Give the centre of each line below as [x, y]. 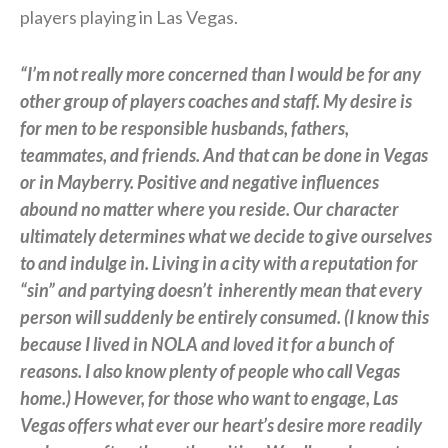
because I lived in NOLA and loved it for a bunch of [207, 343]
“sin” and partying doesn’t [116, 289]
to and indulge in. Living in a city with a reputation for [219, 262]
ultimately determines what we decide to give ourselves [226, 235]
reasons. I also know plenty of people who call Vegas [210, 370]
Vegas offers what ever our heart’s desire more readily [221, 424]
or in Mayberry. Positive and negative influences [199, 181]
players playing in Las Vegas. [129, 16]
